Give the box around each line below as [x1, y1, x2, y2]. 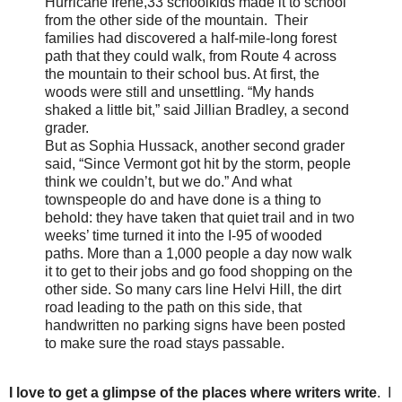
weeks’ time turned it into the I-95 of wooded [45, 227, 322, 243]
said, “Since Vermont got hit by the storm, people [45, 155, 351, 171]
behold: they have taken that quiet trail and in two [45, 209, 354, 225]
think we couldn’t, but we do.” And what [45, 173, 292, 189]
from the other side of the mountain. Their [45, 12, 308, 28]
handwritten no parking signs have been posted [45, 317, 345, 333]
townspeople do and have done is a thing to [45, 191, 321, 207]
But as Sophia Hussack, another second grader [45, 137, 345, 153]
